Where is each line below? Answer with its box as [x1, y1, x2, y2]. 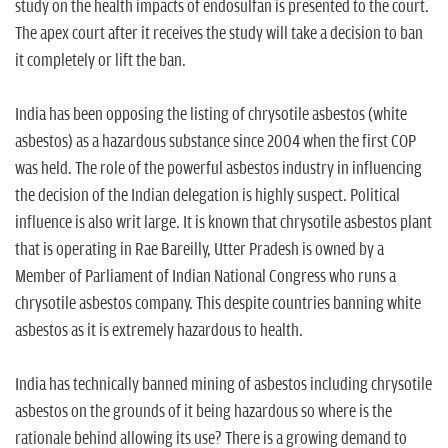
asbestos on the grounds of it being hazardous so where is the [15, 401, 392, 422]
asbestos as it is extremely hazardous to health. [15, 320, 303, 341]
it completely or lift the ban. [15, 50, 189, 71]
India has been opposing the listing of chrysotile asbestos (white [15, 104, 407, 125]
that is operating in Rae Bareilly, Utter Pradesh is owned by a [15, 239, 384, 260]
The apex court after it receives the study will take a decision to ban [15, 23, 423, 44]
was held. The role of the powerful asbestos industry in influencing [15, 158, 422, 179]
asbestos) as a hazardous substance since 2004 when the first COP [15, 131, 416, 152]
